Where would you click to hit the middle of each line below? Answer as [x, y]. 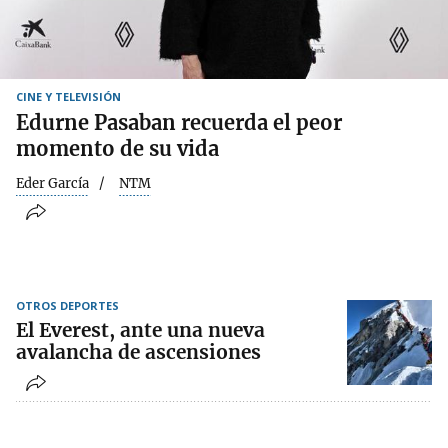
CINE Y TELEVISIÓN [68, 96]
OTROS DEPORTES [67, 306]
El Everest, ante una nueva [140, 330]
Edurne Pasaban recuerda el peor [179, 122]
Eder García [52, 183]
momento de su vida [117, 148]
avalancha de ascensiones [138, 352]
